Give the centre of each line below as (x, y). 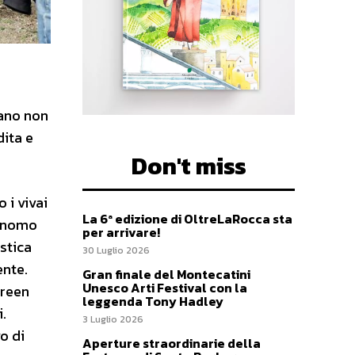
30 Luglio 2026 (116, 250)
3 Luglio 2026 (113, 319)
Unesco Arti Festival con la (165, 287)
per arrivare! (121, 232)
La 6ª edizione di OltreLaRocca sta (187, 218)
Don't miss (189, 166)
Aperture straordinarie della (172, 343)
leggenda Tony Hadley (154, 301)
